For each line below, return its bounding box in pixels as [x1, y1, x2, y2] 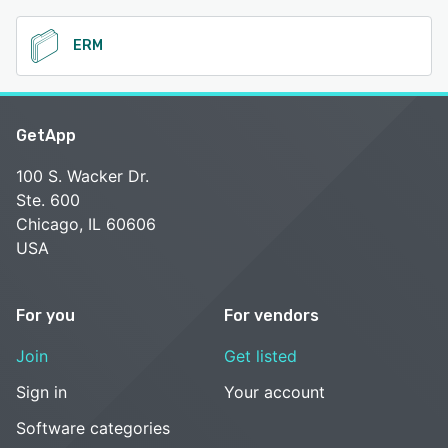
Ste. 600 [16, 189, 80, 210]
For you [16, 305, 75, 325]
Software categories [16, 417, 170, 438]
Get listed [224, 345, 297, 366]
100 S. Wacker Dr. [16, 165, 149, 186]
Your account [224, 381, 325, 402]
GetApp [16, 125, 76, 145]
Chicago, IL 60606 [16, 213, 156, 234]
